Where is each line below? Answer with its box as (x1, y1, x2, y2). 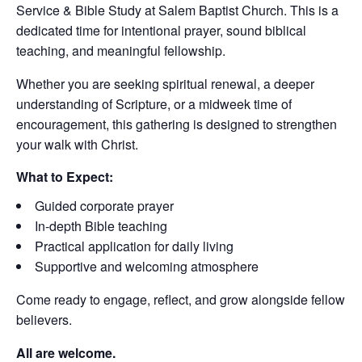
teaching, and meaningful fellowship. (16, 41, 225, 60)
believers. (16, 310, 72, 329)
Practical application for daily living (35, 237, 234, 255)
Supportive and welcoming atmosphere (35, 257, 259, 276)
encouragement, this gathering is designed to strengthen (16, 115, 337, 133)
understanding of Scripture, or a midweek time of (16, 95, 292, 113)
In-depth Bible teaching (35, 217, 167, 235)
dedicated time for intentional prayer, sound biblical (16, 21, 306, 40)
